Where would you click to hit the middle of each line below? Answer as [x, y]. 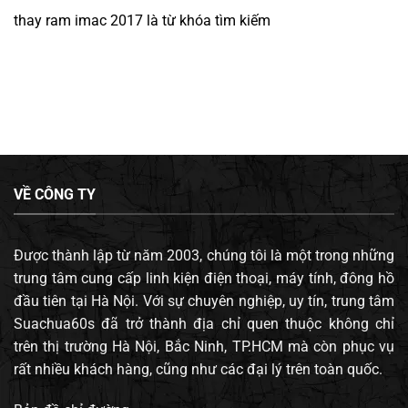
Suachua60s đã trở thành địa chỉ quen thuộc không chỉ [204, 323]
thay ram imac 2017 [78, 21]
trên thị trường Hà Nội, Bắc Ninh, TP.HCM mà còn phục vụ [204, 346]
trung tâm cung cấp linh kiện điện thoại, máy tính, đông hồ [204, 278]
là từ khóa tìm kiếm [207, 21]
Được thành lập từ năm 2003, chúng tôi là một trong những [204, 255]
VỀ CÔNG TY [55, 195]
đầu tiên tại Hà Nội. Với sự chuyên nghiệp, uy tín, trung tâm [204, 301]
